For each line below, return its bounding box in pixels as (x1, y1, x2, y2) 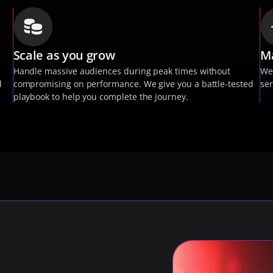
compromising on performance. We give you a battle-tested (13, 78, 253, 90)
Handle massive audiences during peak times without (13, 65, 231, 77)
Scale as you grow (13, 47, 115, 63)
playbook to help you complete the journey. (13, 91, 188, 102)
